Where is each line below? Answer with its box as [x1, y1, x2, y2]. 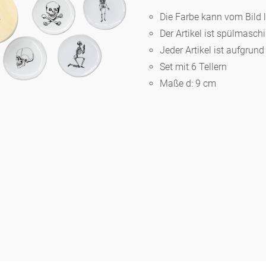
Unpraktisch [19, 228, 78, 243]
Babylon [19, 149, 58, 164]
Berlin [19, 30, 49, 46]
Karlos [19, 109, 52, 125]
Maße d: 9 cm [160, 78, 217, 90]
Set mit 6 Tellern [160, 61, 227, 73]
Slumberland [19, 70, 79, 85]
